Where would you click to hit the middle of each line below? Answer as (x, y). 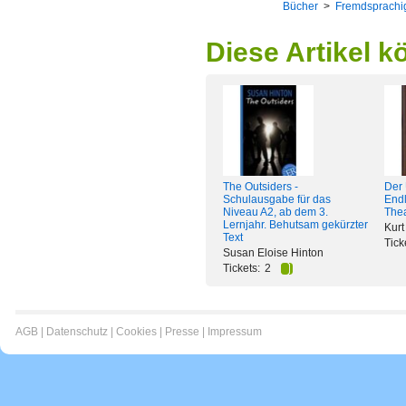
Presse (182, 332)
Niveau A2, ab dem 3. (275, 212)
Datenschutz (77, 332)
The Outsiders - (261, 187)
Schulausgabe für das (277, 199)
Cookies (136, 332)
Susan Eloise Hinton (273, 253)
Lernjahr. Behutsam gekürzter (295, 225)
